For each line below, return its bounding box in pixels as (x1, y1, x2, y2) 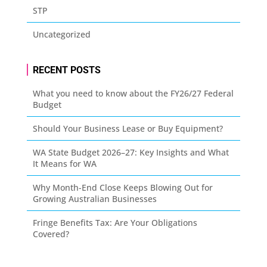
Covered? (32, 228, 69, 240)
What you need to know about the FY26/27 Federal (32, 88, 234, 99)
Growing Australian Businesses (32, 193, 157, 204)
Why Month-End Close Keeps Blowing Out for (32, 182, 213, 193)
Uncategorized (32, 29, 91, 40)
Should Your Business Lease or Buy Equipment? (32, 123, 223, 134)
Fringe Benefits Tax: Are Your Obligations (32, 217, 197, 228)
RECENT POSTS (32, 64, 101, 76)
